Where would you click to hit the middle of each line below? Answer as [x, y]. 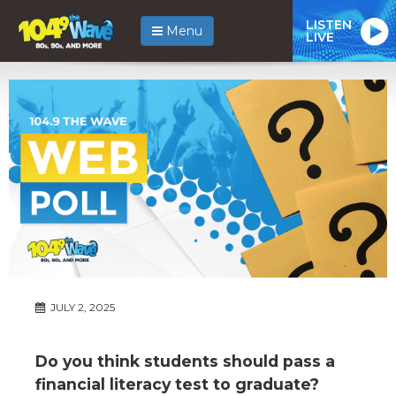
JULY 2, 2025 [81, 307]
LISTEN [329, 24]
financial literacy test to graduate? [177, 384]
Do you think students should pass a [185, 361]
